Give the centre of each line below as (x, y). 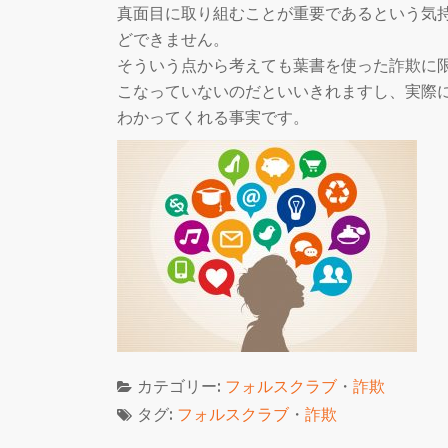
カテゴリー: (181, 386)
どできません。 (173, 39)
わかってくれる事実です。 (213, 117)
